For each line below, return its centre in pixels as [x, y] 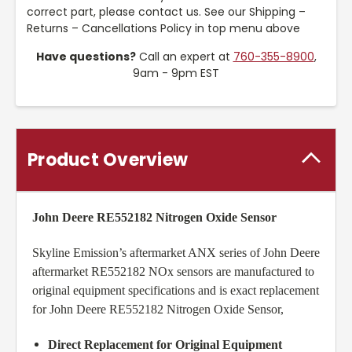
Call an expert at [184, 57]
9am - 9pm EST [176, 73]
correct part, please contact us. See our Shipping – [166, 12]
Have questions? [86, 57]
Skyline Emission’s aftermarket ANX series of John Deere [176, 253]
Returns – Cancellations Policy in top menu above [163, 29]
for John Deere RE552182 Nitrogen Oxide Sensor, [158, 310]
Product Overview [108, 160]
